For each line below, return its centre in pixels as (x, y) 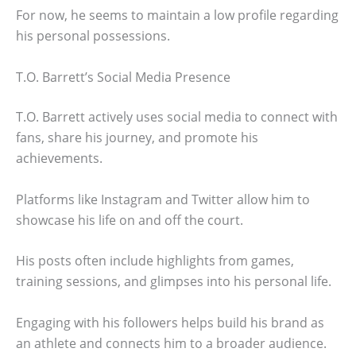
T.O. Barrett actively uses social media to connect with (177, 117)
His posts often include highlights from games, (155, 261)
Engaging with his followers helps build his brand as (170, 322)
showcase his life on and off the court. (130, 220)
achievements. (59, 159)
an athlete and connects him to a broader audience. (171, 343)
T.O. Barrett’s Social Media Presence (123, 77)
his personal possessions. (93, 36)
